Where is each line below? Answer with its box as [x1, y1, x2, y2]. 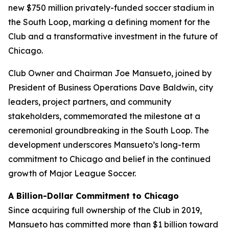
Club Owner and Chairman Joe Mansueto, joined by [8, 67, 212, 78]
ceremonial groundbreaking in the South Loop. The [8, 125, 209, 135]
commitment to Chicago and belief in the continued [8, 153, 211, 164]
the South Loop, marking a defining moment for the [8, 16, 210, 27]
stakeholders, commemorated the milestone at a [8, 110, 200, 121]
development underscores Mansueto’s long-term [8, 139, 200, 150]
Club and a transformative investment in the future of [8, 31, 218, 41]
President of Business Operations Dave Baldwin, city [8, 82, 213, 93]
